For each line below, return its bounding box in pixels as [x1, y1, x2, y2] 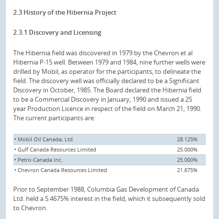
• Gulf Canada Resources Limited [14, 145, 96, 153]
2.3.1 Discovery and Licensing [13, 28, 101, 37]
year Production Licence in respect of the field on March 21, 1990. [13, 104, 201, 113]
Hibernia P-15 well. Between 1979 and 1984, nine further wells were [13, 58, 205, 66]
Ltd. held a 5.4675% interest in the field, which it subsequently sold [13, 194, 205, 203]
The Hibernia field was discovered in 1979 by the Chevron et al [13, 48, 193, 57]
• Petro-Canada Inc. [14, 155, 63, 163]
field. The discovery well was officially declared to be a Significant [13, 76, 199, 85]
